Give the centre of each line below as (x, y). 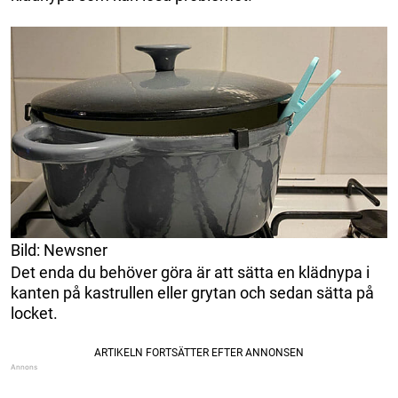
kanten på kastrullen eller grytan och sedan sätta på (192, 292)
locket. (34, 313)
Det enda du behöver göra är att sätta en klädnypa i (190, 272)
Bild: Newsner (59, 250)
